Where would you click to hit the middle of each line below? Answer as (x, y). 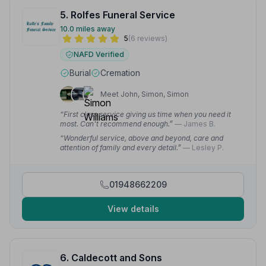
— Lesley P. (203, 148)
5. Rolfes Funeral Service (118, 15)
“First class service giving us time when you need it (145, 114)
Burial (80, 73)
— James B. (195, 124)
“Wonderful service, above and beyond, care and (142, 138)
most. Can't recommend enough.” (117, 124)
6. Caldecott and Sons (111, 258)
